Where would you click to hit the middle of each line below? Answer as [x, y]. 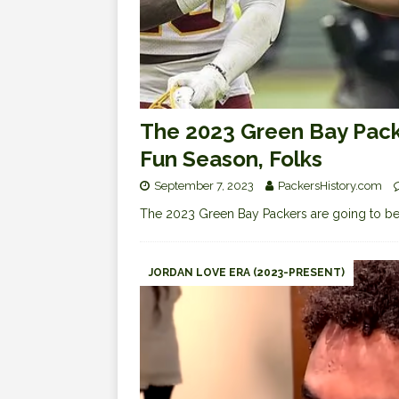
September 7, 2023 [204, 186]
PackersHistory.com [330, 186]
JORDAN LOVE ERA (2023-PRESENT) [247, 273]
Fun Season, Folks [231, 159]
